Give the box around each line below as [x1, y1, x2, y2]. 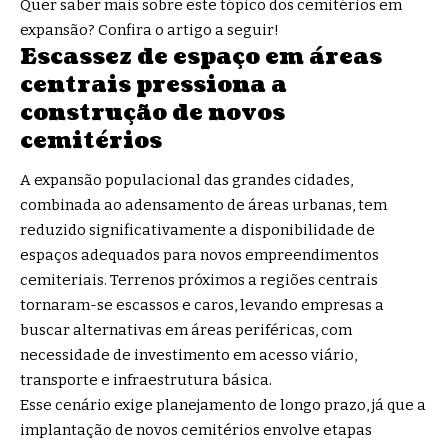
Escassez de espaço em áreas [20, 40, 382, 72]
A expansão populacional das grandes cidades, [20, 171, 353, 189]
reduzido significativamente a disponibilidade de [20, 221, 375, 239]
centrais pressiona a [20, 68, 287, 100]
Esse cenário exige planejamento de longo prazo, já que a [20, 396, 426, 414]
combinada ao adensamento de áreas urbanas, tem [20, 196, 387, 214]
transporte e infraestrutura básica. [20, 371, 272, 389]
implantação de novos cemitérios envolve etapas [20, 421, 372, 439]
